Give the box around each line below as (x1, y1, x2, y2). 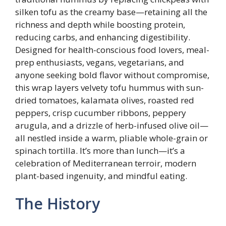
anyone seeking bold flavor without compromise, (15, 69, 209, 81)
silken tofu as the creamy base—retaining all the (15, 6, 207, 18)
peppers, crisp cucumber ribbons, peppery (15, 106, 186, 119)
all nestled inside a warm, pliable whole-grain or (15, 132, 208, 144)
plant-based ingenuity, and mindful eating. (15, 169, 187, 182)
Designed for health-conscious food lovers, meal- (15, 43, 209, 55)
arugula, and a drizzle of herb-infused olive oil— (15, 119, 208, 131)
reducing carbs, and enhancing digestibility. (15, 31, 190, 43)
